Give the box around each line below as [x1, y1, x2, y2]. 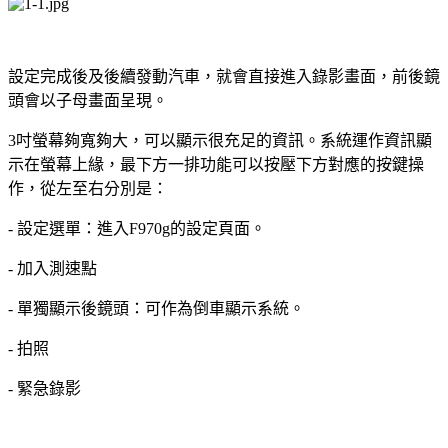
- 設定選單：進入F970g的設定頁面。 [8, 219, 266, 237]
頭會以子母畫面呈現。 [8, 91, 168, 109]
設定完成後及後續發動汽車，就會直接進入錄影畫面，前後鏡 [8, 67, 440, 85]
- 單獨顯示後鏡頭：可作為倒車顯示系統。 [8, 299, 305, 317]
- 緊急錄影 [8, 379, 81, 397]
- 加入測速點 [8, 259, 97, 277]
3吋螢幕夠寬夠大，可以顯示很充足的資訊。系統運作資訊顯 [8, 131, 432, 149]
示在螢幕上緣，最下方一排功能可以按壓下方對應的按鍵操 [8, 155, 424, 173]
